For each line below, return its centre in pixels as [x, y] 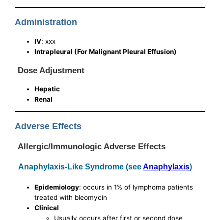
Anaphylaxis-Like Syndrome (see [81, 167]
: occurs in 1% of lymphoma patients [136, 187]
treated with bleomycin [71, 198]
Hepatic [47, 89]
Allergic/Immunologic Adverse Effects [92, 147]
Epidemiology [57, 187]
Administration [46, 22]
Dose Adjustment [51, 70]
